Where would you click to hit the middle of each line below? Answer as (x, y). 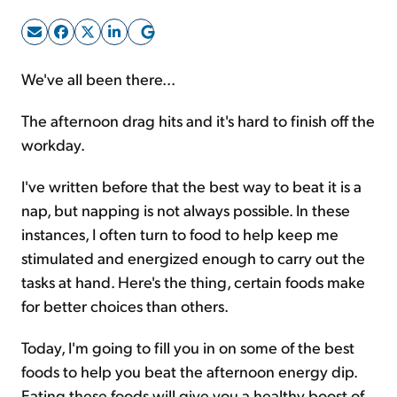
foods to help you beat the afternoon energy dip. (189, 371)
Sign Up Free (198, 51)
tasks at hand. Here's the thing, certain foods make (193, 281)
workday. (53, 144)
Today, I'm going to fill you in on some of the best (188, 347)
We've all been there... (98, 78)
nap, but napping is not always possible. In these (186, 210)
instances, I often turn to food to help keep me (180, 234)
